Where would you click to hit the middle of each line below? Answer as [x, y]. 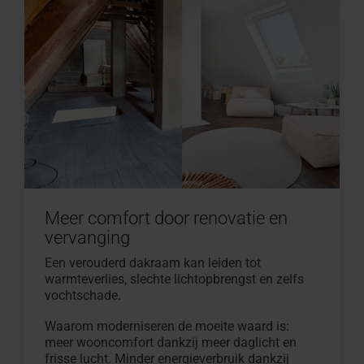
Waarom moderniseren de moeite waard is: [167, 326]
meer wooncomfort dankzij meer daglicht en [171, 342]
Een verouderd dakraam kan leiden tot [153, 262]
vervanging [87, 237]
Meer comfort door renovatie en [166, 218]
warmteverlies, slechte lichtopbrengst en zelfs [174, 279]
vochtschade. [83, 295]
